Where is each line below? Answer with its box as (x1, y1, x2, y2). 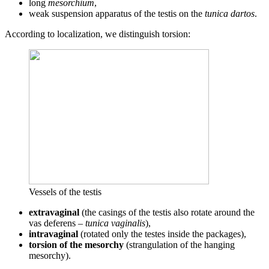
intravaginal (29, 228, 78, 239)
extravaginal (29, 207, 79, 217)
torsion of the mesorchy (29, 239, 124, 250)
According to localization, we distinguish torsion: (5, 28, 190, 39)
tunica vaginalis (85, 217, 145, 228)
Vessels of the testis (29, 186, 101, 197)
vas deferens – (29, 217, 85, 228)
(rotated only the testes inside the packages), (78, 228, 246, 239)
